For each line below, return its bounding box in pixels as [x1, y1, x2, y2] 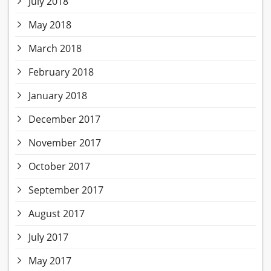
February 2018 [28, 65, 94, 79]
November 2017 [28, 136, 101, 150]
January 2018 [28, 89, 87, 103]
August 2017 [28, 207, 85, 221]
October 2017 [28, 160, 90, 174]
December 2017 [28, 113, 100, 126]
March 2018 [28, 42, 82, 56]
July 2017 [28, 230, 68, 244]
